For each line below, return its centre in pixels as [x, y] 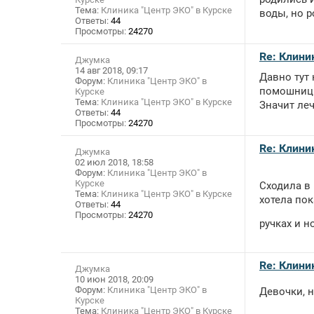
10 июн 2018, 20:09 [114, 280]
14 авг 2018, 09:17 [111, 71]
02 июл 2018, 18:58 [114, 163]
